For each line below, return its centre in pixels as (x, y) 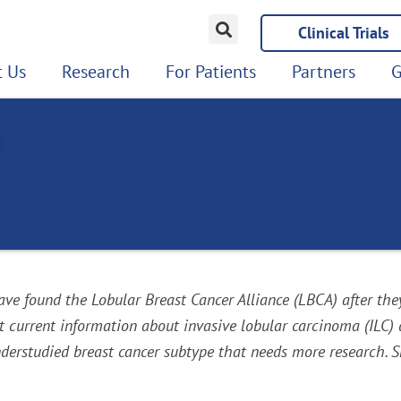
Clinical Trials (344, 33)
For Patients (211, 72)
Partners (324, 72)
